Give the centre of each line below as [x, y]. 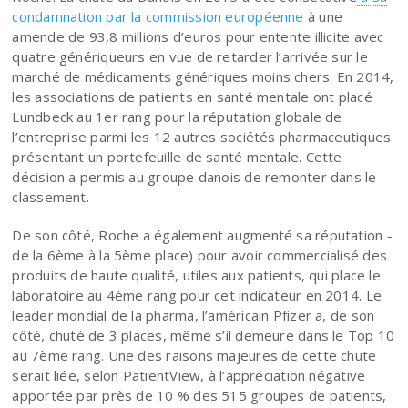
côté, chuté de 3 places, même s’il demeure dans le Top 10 [204, 335]
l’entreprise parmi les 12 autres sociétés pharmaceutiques [202, 136]
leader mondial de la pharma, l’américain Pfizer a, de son [194, 315]
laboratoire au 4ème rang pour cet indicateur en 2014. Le [197, 295]
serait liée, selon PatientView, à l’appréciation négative [189, 375]
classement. [51, 196]
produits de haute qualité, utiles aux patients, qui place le [196, 275]
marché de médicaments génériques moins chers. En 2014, [203, 76]
